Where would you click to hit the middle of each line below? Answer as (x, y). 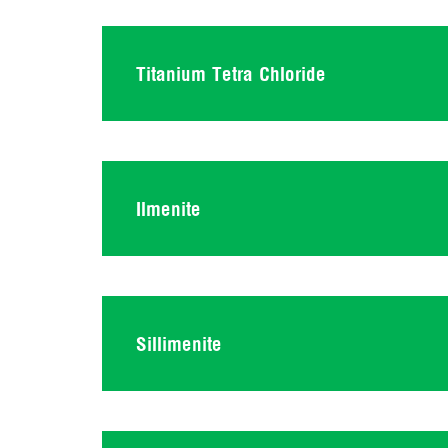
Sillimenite (179, 343)
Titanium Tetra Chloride (231, 73)
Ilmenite (168, 208)
